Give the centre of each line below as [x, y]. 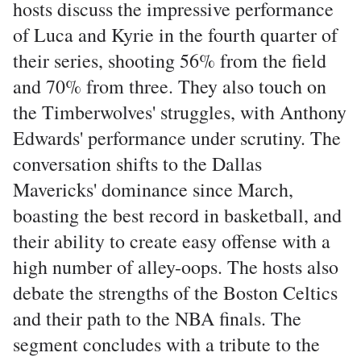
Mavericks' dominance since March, [153, 189]
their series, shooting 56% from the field [170, 60]
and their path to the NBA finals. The [157, 318]
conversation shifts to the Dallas [137, 164]
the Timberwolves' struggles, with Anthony [180, 112]
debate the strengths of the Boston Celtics [175, 293]
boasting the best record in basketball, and [177, 215]
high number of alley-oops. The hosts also [176, 267]
